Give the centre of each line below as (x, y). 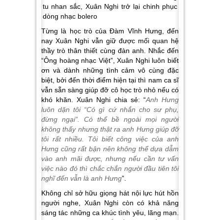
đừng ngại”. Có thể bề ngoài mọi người (110, 119)
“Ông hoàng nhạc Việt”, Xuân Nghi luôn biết (110, 60)
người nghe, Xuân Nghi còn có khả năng (110, 203)
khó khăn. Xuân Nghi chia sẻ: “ (94, 100)
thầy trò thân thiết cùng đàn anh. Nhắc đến (110, 51)
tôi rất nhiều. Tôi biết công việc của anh (110, 139)
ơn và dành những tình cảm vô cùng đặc (110, 70)
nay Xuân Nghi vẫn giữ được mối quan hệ (110, 41)
